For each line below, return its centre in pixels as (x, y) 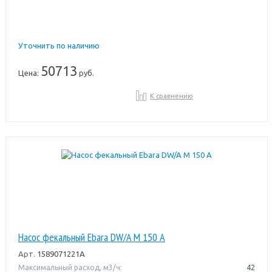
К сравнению (172, 96)
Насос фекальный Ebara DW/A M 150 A (91, 237)
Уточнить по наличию (59, 45)
